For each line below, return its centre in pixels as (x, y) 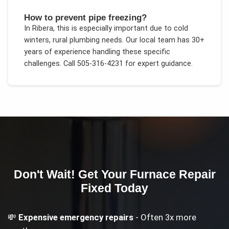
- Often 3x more (165, 217)
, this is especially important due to (113, 28)
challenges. (42, 63)
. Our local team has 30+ (163, 40)
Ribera (42, 28)
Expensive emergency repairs (76, 217)
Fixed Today (114, 188)
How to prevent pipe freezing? (85, 17)
